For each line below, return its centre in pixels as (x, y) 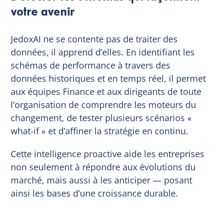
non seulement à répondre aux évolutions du (103, 167)
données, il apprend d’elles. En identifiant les (103, 52)
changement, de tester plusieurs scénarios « (101, 118)
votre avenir (43, 11)
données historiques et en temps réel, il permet (109, 78)
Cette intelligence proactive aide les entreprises (108, 154)
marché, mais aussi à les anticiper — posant (102, 180)
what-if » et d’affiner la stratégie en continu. (100, 131)
